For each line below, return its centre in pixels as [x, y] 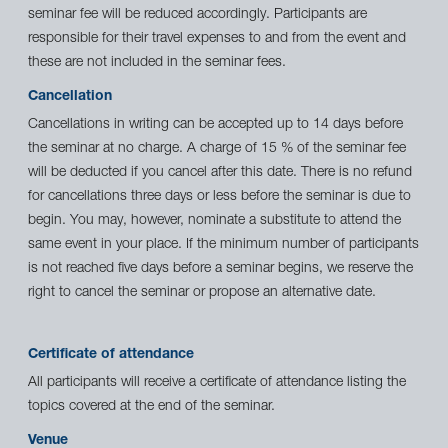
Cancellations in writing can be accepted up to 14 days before [215, 125]
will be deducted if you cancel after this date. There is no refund [220, 173]
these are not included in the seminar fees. [157, 63]
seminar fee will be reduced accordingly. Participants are [197, 15]
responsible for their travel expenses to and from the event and [217, 39]
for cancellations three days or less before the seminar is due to [219, 197]
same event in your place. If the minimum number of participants [223, 245]
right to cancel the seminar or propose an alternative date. [202, 293]
